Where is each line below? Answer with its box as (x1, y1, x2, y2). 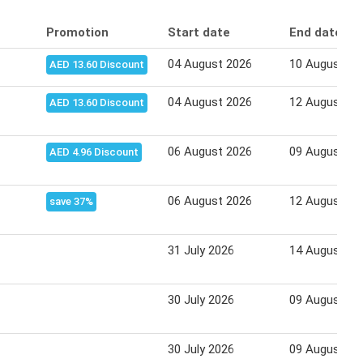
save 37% (49, 194, 93, 207)
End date (289, 24, 342, 40)
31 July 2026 (168, 242, 234, 258)
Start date (168, 24, 230, 40)
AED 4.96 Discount (49, 145, 139, 158)
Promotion (46, 24, 109, 40)
